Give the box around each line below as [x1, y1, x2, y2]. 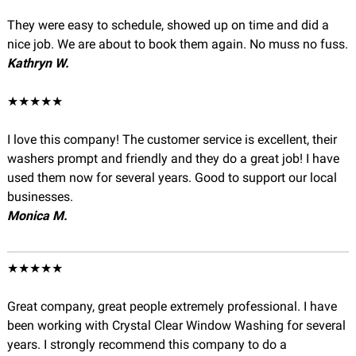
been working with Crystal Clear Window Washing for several [6, 318, 346, 333]
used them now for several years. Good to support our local [6, 170, 337, 185]
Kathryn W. [6, 56, 69, 71]
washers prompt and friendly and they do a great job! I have [6, 151, 339, 166]
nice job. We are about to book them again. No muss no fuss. [6, 37, 348, 52]
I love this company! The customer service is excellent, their [6, 132, 337, 147]
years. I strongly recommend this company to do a [6, 337, 287, 352]
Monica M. [6, 208, 68, 223]
